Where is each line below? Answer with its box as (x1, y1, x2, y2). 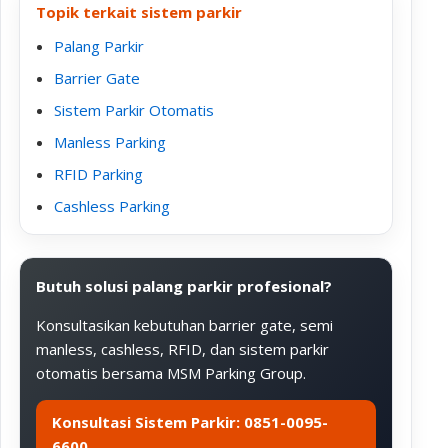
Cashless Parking (54, 196, 170, 216)
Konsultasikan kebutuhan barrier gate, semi (36, 315, 333, 335)
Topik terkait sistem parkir (36, 2, 242, 22)
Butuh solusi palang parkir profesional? (36, 276, 332, 296)
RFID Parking (54, 164, 143, 184)
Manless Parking (54, 132, 166, 152)
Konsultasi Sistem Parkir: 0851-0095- (52, 412, 328, 432)
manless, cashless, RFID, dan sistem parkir (36, 339, 329, 359)
